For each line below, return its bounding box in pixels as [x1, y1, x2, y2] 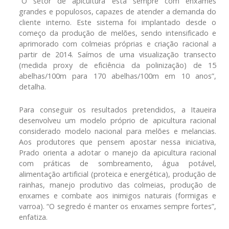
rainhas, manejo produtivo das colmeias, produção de [19, 179, 216, 190]
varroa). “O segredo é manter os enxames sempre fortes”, [19, 201, 216, 211]
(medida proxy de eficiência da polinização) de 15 [19, 60, 216, 70]
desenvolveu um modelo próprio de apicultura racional [19, 115, 216, 125]
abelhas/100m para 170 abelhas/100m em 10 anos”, [19, 71, 216, 81]
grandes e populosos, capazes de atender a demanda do [19, 6, 216, 16]
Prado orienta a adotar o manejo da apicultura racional [19, 147, 216, 157]
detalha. [19, 81, 46, 91]
